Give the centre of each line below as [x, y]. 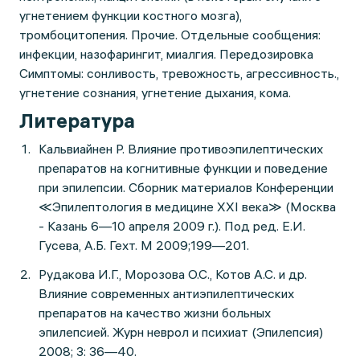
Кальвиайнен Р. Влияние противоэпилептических [181, 149]
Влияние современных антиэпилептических [166, 293]
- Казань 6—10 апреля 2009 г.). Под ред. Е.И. [172, 226]
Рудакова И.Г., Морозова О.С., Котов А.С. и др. [173, 274]
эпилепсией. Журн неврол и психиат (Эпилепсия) [181, 332]
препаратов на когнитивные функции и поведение [183, 168]
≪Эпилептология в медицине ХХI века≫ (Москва [187, 207]
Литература [77, 121]
